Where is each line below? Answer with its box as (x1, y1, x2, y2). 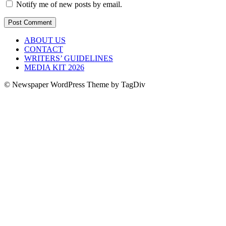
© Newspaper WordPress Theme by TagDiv (4, 80, 145, 89)
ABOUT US (24, 36, 66, 45)
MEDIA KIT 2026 (24, 63, 84, 72)
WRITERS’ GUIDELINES (24, 54, 113, 63)
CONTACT (24, 45, 63, 54)
